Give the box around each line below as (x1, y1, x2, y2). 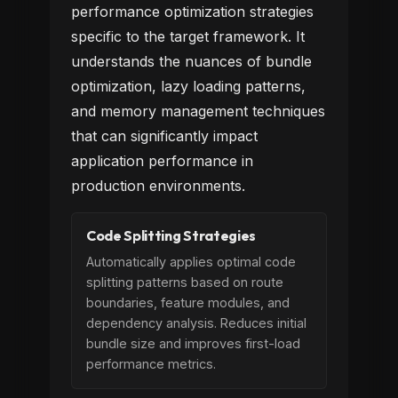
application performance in (71, 152, 253, 170)
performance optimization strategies (71, 3, 314, 20)
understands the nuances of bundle (71, 52, 312, 70)
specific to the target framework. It (71, 28, 305, 45)
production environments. (71, 177, 245, 195)
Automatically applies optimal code (86, 254, 296, 269)
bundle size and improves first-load (86, 336, 300, 351)
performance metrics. (86, 356, 216, 371)
